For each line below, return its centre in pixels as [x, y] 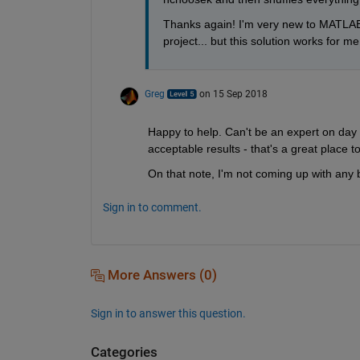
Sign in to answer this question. [168, 313]
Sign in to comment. [152, 207]
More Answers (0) [160, 275]
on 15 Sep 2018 [233, 94]
